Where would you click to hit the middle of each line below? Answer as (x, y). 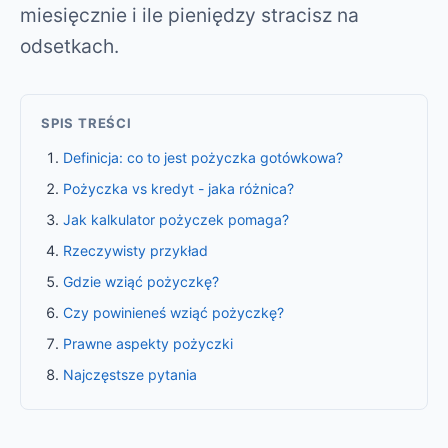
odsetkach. (69, 45)
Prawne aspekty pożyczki (148, 343)
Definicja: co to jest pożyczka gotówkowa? (203, 157)
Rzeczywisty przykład (136, 250)
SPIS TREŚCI (86, 122)
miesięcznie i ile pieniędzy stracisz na (189, 14)
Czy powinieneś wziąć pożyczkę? (174, 312)
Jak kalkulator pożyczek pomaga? (176, 219)
